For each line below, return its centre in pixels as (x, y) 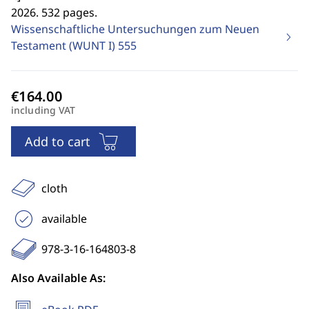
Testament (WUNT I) (64, 46)
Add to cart (58, 141)
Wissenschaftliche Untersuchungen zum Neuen (135, 29)
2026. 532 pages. (54, 12)
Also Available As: (58, 278)
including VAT (43, 110)
